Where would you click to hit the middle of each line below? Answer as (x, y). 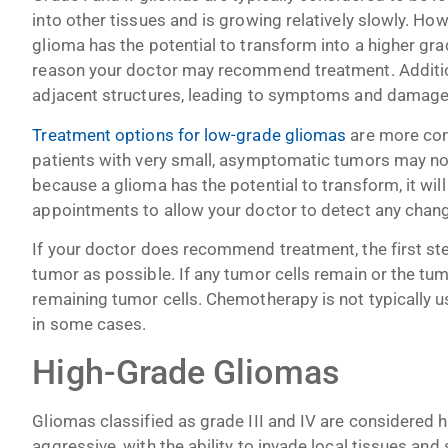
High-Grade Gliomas (186, 372)
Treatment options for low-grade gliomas (189, 134)
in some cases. (89, 323)
